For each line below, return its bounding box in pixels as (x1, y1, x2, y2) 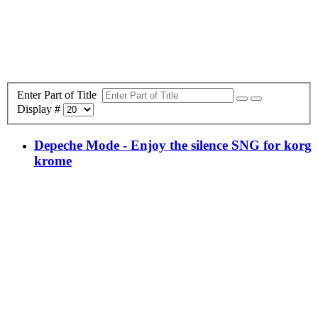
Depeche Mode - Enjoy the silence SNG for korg (34, 138, 312, 153)
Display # (17, 102, 63, 115)
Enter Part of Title (17, 88, 102, 101)
